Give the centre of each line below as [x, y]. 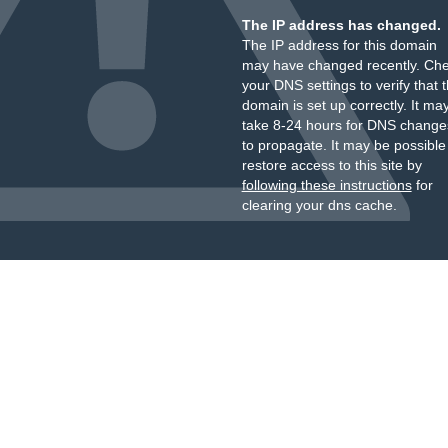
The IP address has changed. [341, 25]
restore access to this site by [331, 165]
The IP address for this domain [339, 45]
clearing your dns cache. [319, 205]
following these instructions [326, 185]
